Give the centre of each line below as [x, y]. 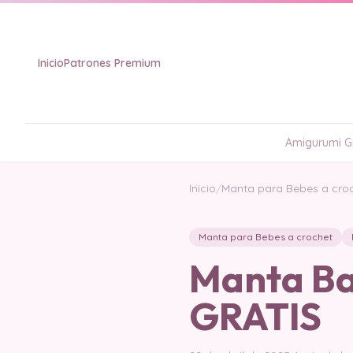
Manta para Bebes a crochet [266, 237]
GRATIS [255, 316]
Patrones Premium [112, 63]
